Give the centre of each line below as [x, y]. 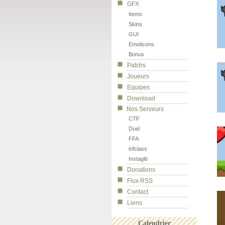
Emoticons [141, 44]
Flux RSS [140, 181]
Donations [141, 170]
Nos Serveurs [145, 109]
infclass [138, 149]
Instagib [138, 159]
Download [141, 98]
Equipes [138, 87]
